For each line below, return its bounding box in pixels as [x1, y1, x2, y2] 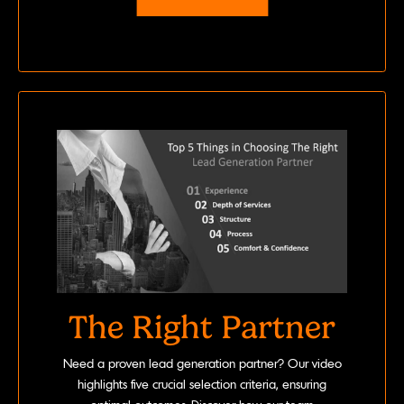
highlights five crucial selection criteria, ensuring [78, 376, 326, 393]
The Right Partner [69, 307, 335, 346]
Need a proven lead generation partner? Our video [62, 355, 342, 372]
